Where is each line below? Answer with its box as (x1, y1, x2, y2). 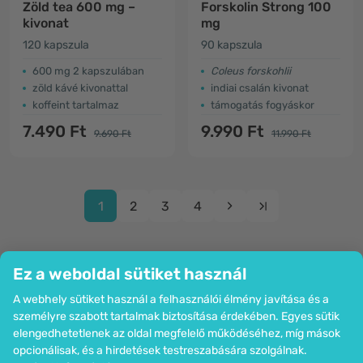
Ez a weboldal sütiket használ (13, 264, 247, 284)
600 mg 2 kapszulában (32, 65, 144, 77)
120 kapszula (23, 38, 89, 52)
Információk (10, 318, 84, 333)
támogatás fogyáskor (211, 99, 314, 111)
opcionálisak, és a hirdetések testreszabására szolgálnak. (13, 344, 307, 357)
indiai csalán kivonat (211, 82, 309, 94)
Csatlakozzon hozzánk (10, 335, 150, 351)
